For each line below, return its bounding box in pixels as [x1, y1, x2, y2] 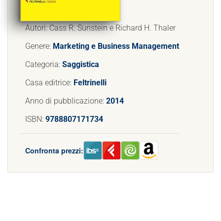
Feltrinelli [74, 78, 107, 87]
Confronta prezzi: [25, 145, 83, 155]
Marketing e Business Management [53, 41, 179, 51]
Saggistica [62, 60, 99, 69]
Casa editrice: [25, 78, 74, 87]
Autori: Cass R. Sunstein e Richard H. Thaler [25, 23, 176, 33]
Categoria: [25, 60, 62, 69]
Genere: [25, 41, 53, 51]
